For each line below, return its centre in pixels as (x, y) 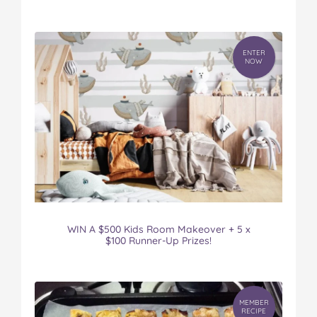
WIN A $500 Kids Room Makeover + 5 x (158, 229)
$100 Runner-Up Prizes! (158, 240)
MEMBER (254, 303)
